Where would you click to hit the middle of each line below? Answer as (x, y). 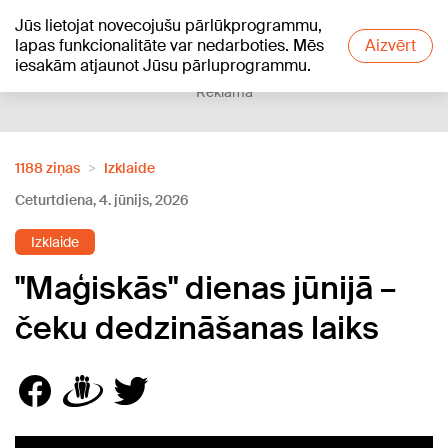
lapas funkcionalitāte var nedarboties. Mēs (169, 45)
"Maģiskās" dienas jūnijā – (205, 288)
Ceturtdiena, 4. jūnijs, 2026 (102, 200)
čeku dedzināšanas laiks (197, 328)
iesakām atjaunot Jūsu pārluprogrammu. (163, 65)
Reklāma (224, 92)
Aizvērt (390, 45)
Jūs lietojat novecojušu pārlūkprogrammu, (168, 25)
